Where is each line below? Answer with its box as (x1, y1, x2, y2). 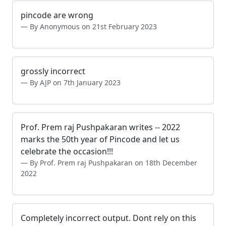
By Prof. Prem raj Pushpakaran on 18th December (30, 157, 197, 167)
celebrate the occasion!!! (21, 145, 113, 157)
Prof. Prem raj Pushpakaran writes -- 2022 (21, 121, 180, 133)
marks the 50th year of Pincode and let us (21, 133, 180, 145)
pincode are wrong (21, 9, 93, 21)
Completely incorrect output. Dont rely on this (21, 212, 196, 223)
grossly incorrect (21, 65, 85, 77)
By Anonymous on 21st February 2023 (30, 21, 157, 31)
